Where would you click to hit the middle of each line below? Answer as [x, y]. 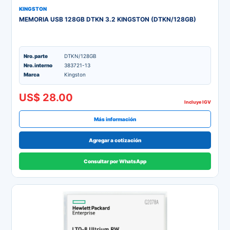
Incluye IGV [198, 102]
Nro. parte [36, 56]
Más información [115, 119]
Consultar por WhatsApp [115, 161]
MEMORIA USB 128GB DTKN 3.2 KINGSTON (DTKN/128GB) [108, 19]
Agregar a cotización [115, 140]
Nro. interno [38, 65]
